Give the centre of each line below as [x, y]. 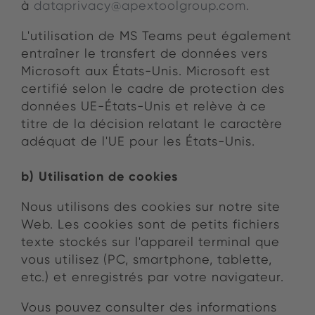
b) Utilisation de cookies [99, 176]
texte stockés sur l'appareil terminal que [150, 242]
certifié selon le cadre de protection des [153, 89]
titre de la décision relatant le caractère [152, 124]
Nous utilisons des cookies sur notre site [151, 207]
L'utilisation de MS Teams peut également [156, 36]
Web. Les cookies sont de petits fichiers [150, 224]
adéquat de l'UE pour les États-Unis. [138, 141]
